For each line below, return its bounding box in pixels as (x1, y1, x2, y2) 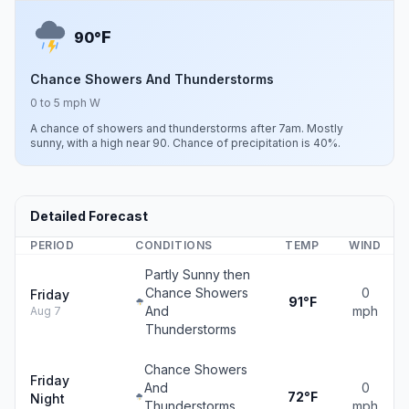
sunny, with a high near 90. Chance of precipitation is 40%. (30, 136, 341, 150)
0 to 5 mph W (30, 96, 100, 110)
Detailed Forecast (30, 208, 148, 224)
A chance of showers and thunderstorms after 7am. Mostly (30, 121, 343, 135)
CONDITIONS (135, 238, 213, 252)
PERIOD (30, 238, 75, 252)
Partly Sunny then (144, 267, 250, 282)
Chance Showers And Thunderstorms (30, 71, 274, 87)
